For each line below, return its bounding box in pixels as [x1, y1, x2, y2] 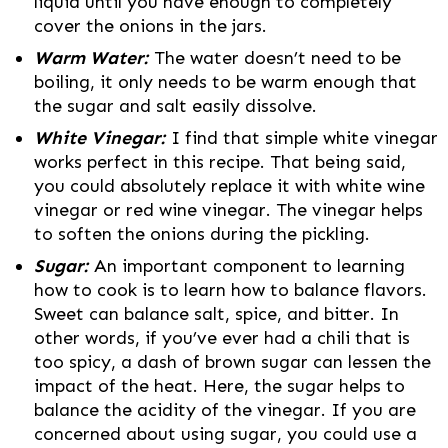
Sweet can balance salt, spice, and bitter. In [34, 303, 399, 326]
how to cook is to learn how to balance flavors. [34, 279, 427, 302]
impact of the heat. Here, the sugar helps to [34, 375, 405, 398]
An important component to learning [89, 255, 405, 278]
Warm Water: [34, 47, 149, 70]
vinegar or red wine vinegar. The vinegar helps [34, 199, 423, 222]
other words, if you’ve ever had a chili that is [34, 327, 410, 350]
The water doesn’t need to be [149, 47, 401, 70]
